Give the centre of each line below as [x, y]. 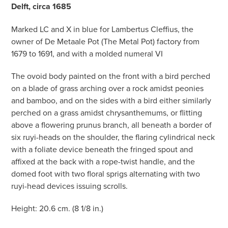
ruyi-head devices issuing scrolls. [70, 186]
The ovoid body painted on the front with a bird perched [111, 76]
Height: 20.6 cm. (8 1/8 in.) [58, 208]
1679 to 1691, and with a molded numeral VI [87, 54]
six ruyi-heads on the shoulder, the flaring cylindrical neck [113, 137]
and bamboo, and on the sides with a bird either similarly [111, 101]
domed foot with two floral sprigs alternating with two [106, 174]
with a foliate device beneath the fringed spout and [102, 149]
